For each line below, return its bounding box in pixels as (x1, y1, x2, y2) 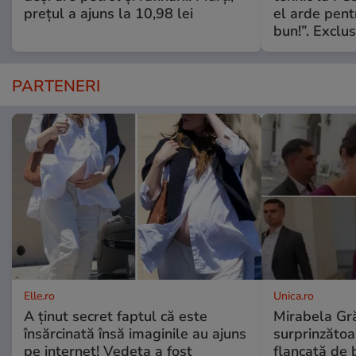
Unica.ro (273, 288, 314, 304)
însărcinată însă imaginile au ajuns (24, 324, 246, 344)
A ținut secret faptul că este (24, 307, 207, 327)
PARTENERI (12, 75, 100, 98)
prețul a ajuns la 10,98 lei (24, 4, 193, 24)
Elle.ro (24, 288, 55, 304)
